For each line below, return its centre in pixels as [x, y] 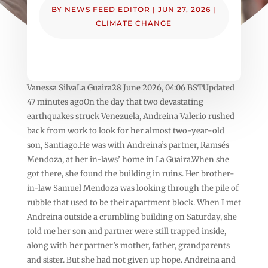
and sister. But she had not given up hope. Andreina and [131, 260]
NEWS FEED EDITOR [108, 9]
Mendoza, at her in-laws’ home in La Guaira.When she [128, 159]
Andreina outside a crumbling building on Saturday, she [132, 217]
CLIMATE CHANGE [134, 23]
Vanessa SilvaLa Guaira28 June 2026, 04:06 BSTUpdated [130, 87]
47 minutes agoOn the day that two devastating [115, 102]
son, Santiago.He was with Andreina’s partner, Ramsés [128, 145]
